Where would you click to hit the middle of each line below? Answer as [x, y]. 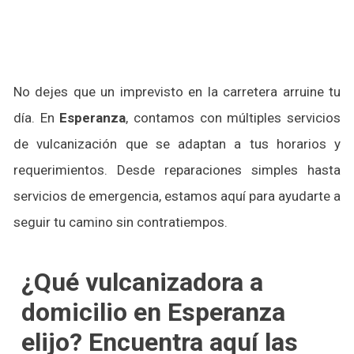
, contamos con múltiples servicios [233, 118]
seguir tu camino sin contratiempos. [121, 222]
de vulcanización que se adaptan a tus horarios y [177, 144]
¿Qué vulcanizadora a [142, 282]
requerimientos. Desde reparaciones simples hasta [177, 170]
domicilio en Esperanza [153, 312]
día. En [37, 118]
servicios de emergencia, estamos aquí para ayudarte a [177, 196]
